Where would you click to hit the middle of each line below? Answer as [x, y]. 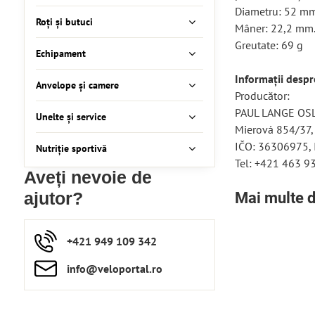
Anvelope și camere [77, 85]
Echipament [60, 53]
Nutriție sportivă [71, 148]
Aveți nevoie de [88, 178]
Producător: [262, 96]
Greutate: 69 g [269, 45]
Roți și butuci [64, 22]
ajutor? [53, 199]
